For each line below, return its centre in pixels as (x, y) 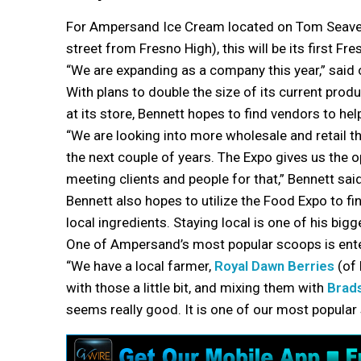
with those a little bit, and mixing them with (197, 287)
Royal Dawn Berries (274, 266)
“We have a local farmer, (140, 266)
